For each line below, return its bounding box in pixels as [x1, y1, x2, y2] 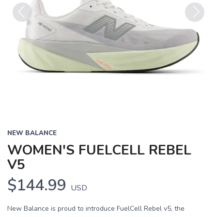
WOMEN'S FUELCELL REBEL [7, 141, 191, 159]
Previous [13, 22, 43, 33]
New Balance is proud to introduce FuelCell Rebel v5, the [7, 204, 185, 213]
